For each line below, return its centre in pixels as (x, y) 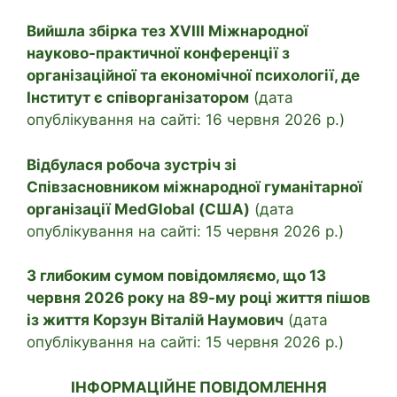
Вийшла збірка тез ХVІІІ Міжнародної (167, 31)
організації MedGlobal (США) (138, 209)
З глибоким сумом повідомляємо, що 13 (176, 276)
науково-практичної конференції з (158, 54)
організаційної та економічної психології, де (193, 76)
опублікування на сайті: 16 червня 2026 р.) (186, 120)
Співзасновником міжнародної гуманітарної (195, 187)
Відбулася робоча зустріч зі (132, 164)
